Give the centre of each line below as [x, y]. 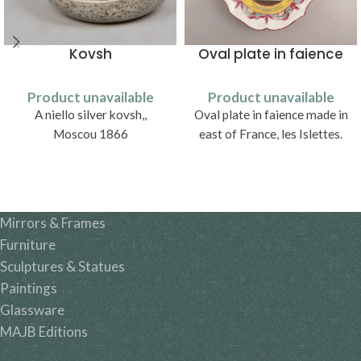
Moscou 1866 [90, 134]
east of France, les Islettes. [271, 134]
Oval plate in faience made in [271, 114]
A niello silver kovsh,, [90, 114]
